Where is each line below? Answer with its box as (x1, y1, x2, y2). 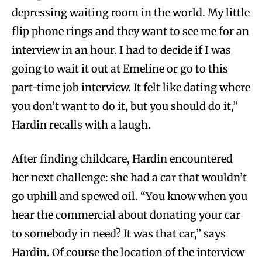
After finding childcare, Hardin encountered (12, 151, 233, 166)
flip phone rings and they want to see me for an (12, 24, 249, 38)
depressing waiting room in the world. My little (12, 5, 250, 19)
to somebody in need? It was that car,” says (12, 226, 226, 240)
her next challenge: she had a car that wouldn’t (12, 170, 247, 184)
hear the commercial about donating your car (12, 208, 240, 222)
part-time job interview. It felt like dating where (12, 80, 250, 94)
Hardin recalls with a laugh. (12, 118, 151, 132)
